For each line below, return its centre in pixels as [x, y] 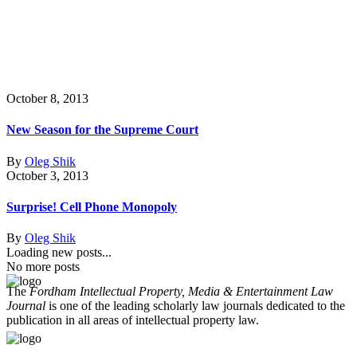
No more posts [43, 267]
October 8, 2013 [47, 98]
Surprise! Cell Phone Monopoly [92, 206]
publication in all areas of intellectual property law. [133, 320]
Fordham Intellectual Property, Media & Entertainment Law [181, 292]
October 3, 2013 [47, 175]
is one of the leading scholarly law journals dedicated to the [195, 306]
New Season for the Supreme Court [102, 130]
